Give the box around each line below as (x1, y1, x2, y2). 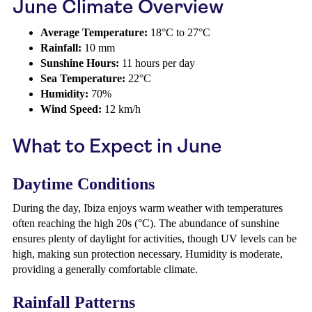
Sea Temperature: (40, 72, 125, 84)
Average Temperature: (40, 26, 148, 38)
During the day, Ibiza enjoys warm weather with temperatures (13, 202, 283, 214)
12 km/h (102, 103, 141, 115)
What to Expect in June (13, 134, 222, 157)
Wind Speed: (40, 103, 102, 115)
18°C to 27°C (148, 26, 210, 38)
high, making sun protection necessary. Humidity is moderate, (13, 248, 283, 260)
